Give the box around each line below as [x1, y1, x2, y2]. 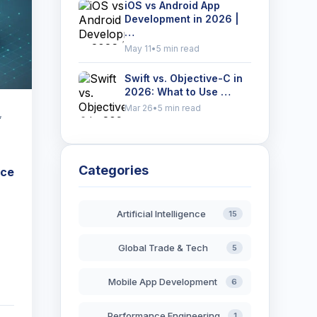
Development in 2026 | [124, 13, 239, 25]
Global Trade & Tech [117, 242, 208, 253]
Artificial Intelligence [116, 208, 206, 219]
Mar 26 [124, 103, 153, 113]
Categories [78, 163, 149, 178]
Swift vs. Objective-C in [124, 72, 243, 84]
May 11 [124, 43, 151, 54]
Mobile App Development [108, 276, 217, 287]
